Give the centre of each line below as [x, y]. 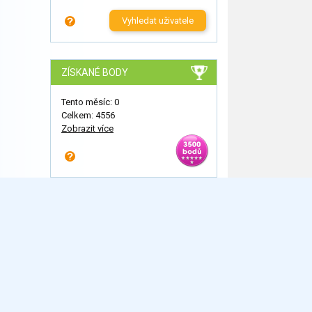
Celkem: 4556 [88, 116]
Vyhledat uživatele [157, 21]
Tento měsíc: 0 [90, 102]
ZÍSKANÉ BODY [95, 73]
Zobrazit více [87, 129]
